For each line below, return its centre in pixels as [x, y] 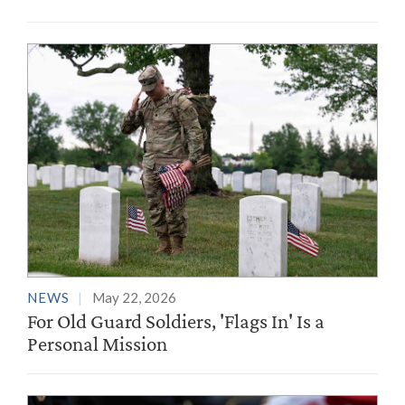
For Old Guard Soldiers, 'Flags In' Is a [176, 320]
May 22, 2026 [134, 297]
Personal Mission [97, 343]
